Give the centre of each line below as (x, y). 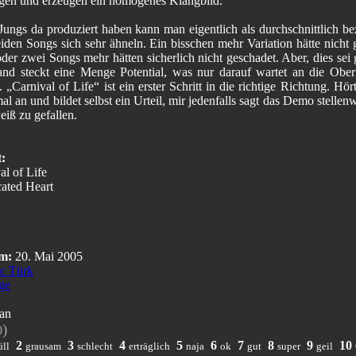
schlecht (95, 346)
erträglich (149, 346)
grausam (43, 346)
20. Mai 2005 (47, 256)
